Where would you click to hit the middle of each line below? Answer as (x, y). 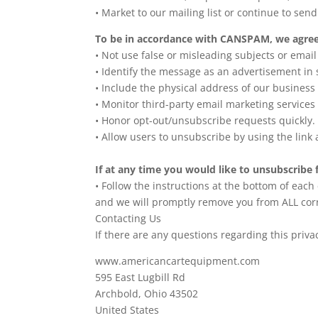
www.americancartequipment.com (178, 261)
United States (127, 310)
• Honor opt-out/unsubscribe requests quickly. (205, 120)
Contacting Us (128, 218)
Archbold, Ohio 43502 (147, 294)
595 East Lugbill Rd (141, 277)
